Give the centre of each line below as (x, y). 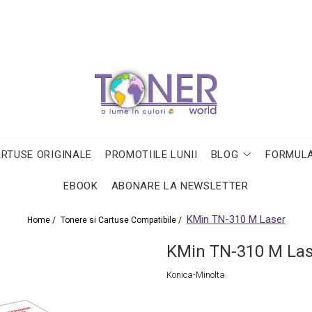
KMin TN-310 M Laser (236, 219)
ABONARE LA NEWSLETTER (180, 186)
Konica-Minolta (196, 275)
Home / (42, 220)
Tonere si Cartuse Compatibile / (122, 220)
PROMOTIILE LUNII (151, 155)
